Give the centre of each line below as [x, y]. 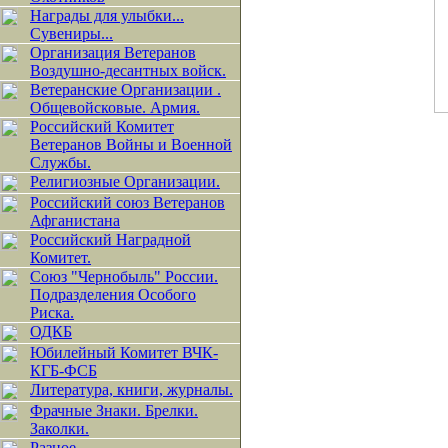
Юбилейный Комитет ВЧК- [124, 352]
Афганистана [75, 220]
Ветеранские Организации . [125, 89]
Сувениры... [71, 33]
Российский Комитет [102, 126]
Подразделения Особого [113, 294]
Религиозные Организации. [125, 181]
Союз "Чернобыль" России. [124, 276]
